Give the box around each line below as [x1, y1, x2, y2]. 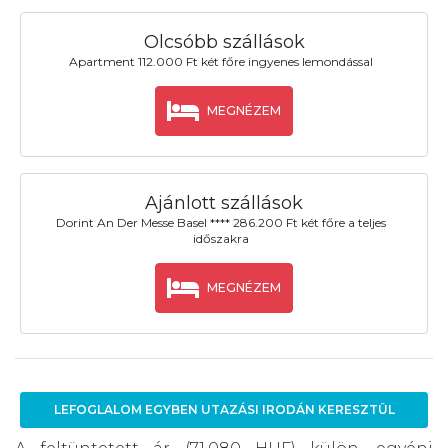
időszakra [192, 231, 249, 247]
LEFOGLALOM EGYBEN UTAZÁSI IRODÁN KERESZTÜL [53, 402, 395, 418]
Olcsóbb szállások [143, 30, 305, 53]
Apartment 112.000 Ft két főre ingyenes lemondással [68, 54, 373, 70]
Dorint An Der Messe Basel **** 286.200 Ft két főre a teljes [55, 215, 386, 231]
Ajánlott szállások [145, 192, 303, 215]
